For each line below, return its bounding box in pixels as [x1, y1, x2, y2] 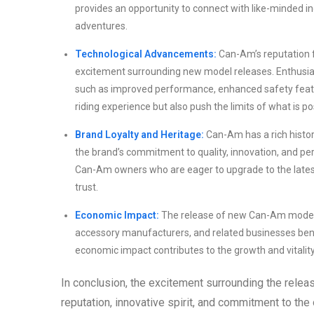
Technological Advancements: [75, 48, 217, 60]
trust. [75, 182, 98, 193]
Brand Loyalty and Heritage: [75, 129, 204, 141]
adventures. [75, 20, 128, 32]
